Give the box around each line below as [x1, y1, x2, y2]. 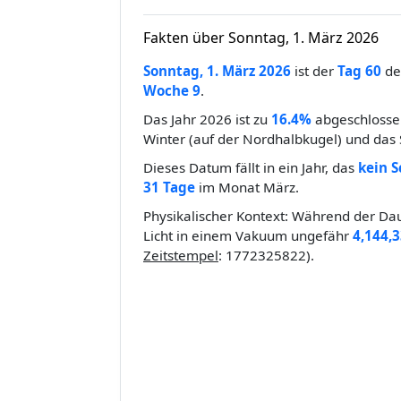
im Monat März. [195, 178, 299, 197]
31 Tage [143, 178, 195, 197]
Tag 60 [337, 62, 381, 81]
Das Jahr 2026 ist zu [143, 110, 271, 129]
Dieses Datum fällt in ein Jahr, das [143, 158, 358, 177]
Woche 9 [143, 81, 200, 100]
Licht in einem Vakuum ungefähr [143, 226, 353, 245]
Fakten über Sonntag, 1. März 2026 [143, 28, 379, 48]
